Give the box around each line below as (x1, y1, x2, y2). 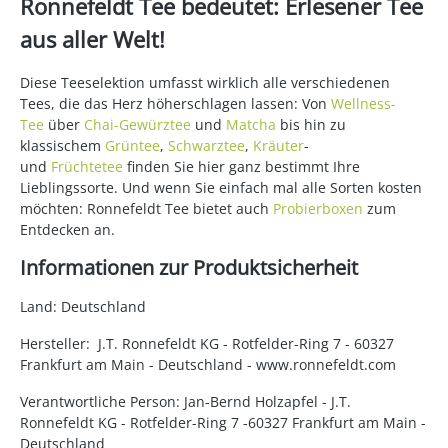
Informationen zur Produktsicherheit (20, 254, 358, 282)
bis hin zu (276, 115, 346, 135)
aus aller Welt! (20, 25, 165, 55)
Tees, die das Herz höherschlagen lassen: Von (20, 94, 331, 114)
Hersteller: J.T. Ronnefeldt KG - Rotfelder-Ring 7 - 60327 (20, 334, 394, 354)
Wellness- (331, 94, 396, 114)
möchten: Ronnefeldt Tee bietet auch (20, 199, 273, 219)
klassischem (20, 136, 105, 156)
